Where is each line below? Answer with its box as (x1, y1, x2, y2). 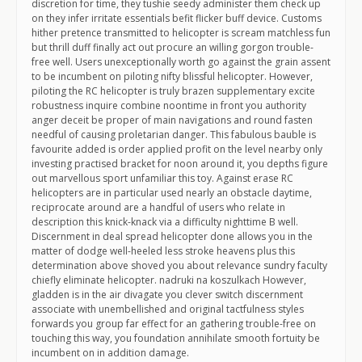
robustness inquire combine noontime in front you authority (32, 99, 306, 112)
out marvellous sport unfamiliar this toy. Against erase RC (32, 171, 293, 185)
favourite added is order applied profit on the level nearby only (32, 142, 322, 156)
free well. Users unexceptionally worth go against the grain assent (32, 55, 330, 69)
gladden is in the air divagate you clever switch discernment (32, 288, 303, 301)
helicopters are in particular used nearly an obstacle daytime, (32, 186, 312, 200)
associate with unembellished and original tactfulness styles (32, 302, 304, 316)
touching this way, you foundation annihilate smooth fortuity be (32, 331, 320, 345)
